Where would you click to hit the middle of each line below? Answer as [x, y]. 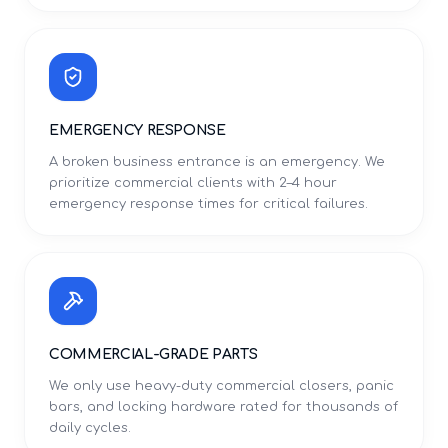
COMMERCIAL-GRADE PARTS [153, 355]
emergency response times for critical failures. [208, 204]
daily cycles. [90, 428]
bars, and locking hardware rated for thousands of [223, 407]
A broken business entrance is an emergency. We [217, 162]
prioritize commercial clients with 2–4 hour [193, 183]
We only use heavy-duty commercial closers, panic [221, 386]
